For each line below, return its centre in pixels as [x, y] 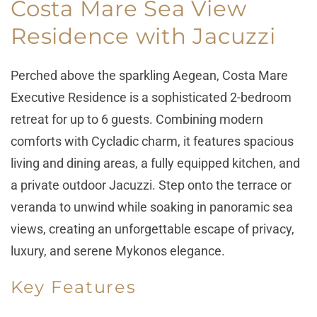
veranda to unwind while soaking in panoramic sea [152, 207]
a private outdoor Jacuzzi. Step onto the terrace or [151, 185]
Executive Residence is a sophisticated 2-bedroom [151, 97]
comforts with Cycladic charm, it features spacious [152, 141]
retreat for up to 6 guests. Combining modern [137, 119]
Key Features [74, 287]
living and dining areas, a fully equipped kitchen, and [155, 163]
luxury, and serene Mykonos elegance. [118, 251]
